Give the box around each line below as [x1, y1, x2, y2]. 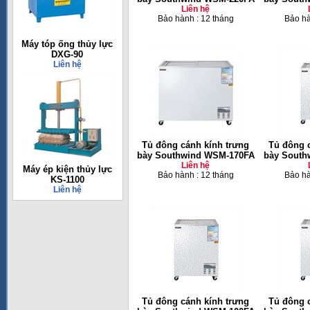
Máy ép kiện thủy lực [22, 164, 112, 174]
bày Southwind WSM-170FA [136, 150, 255, 161]
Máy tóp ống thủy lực [21, 39, 113, 49]
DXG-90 [51, 49, 83, 60]
